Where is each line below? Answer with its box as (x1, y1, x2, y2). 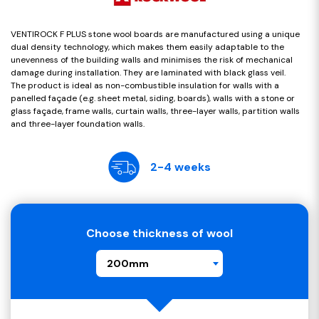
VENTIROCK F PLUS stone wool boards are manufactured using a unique (11, 28, 300, 41)
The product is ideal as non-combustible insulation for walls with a (11, 80, 279, 92)
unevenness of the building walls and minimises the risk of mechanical (11, 54, 293, 66)
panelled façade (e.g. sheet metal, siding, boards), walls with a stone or (11, 93, 295, 105)
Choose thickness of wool (86, 226, 233, 241)
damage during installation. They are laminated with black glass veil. (11, 67, 286, 79)
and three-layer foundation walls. (11, 118, 145, 130)
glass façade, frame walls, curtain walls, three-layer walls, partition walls (11, 105, 300, 117)
